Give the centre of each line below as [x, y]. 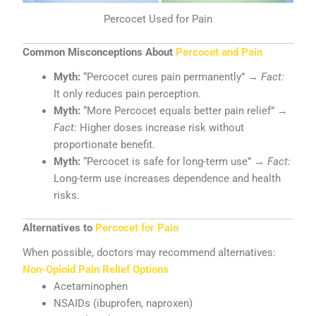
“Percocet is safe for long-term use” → [174, 161]
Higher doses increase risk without [161, 127]
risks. [67, 195]
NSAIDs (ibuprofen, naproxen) [123, 303]
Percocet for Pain [137, 228]
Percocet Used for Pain [158, 19]
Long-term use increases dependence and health [168, 178]
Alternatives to [59, 228]
